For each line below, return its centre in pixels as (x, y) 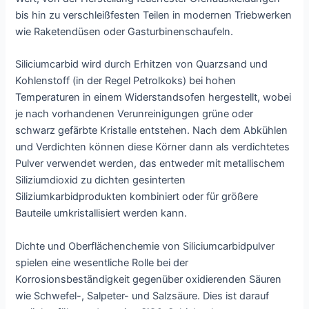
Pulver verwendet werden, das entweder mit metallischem (150, 164)
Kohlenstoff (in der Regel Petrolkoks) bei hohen (126, 81)
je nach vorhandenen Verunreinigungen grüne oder (134, 114)
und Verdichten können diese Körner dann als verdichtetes (153, 147)
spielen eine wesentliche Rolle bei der (102, 262)
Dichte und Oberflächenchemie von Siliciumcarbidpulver (145, 246)
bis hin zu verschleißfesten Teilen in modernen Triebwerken (154, 15)
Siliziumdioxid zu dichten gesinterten (101, 180)
